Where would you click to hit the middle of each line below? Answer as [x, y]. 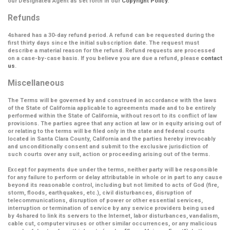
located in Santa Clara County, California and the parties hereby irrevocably [112, 139]
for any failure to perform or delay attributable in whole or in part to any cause [115, 177]
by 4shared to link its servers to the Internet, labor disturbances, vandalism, [113, 216]
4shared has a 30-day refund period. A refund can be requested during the [111, 35]
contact [212, 58]
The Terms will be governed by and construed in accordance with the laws [112, 100]
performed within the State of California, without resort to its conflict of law [112, 116]
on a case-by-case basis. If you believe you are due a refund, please [104, 58]
